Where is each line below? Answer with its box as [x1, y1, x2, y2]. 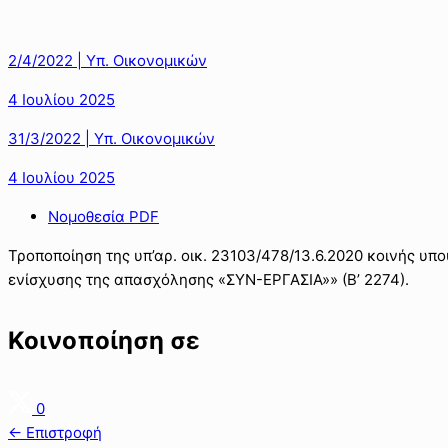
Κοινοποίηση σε [8, 325, 200, 355]
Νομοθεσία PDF [48, 206, 159, 226]
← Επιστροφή [8, 422, 102, 442]
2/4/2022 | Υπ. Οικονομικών [8, 50, 207, 70]
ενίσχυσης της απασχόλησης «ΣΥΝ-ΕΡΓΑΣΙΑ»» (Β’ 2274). [8, 269, 409, 289]
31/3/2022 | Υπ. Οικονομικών [8, 128, 215, 148]
